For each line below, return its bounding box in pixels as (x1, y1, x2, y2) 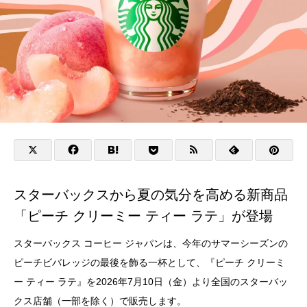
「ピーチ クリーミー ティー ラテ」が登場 (14, 208, 273, 224)
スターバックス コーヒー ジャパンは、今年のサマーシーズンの (14, 238, 288, 249)
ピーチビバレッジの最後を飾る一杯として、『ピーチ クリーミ (14, 257, 285, 269)
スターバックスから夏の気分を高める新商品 (14, 187, 288, 203)
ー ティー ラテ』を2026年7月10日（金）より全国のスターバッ (14, 276, 288, 288)
